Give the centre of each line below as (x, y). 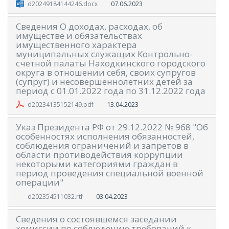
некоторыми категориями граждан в (97, 164)
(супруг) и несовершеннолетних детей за (104, 81)
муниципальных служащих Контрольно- (104, 54)
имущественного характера (76, 44)
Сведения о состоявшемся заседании (96, 219)
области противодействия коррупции (99, 155)
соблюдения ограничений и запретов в (102, 146)
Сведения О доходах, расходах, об (89, 26)
